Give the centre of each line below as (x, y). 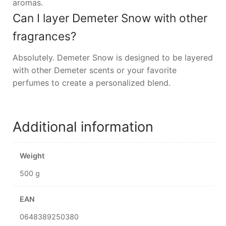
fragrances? (44, 36)
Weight (32, 155)
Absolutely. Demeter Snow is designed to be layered (112, 57)
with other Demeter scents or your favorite (94, 70)
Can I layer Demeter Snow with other (110, 18)
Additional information (83, 127)
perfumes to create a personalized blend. (91, 82)
